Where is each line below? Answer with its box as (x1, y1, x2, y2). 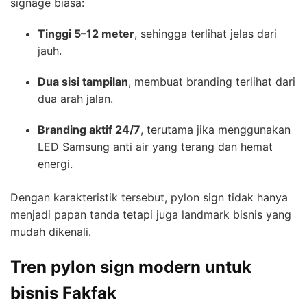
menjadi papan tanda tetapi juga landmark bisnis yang (10, 208, 291, 222)
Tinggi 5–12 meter (38, 27, 134, 41)
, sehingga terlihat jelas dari (134, 27, 277, 41)
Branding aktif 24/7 (38, 123, 140, 137)
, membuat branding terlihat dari (128, 75, 295, 89)
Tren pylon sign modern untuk (10, 257, 251, 278)
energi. (38, 157, 73, 171)
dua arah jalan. (38, 92, 113, 106)
